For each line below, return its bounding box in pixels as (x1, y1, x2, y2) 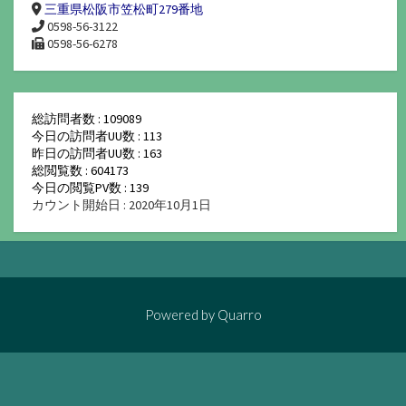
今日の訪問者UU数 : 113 (32, 127, 162, 144)
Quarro (217, 305, 262, 323)
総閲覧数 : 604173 (32, 161, 129, 179)
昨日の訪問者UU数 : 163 (32, 144, 162, 161)
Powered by (144, 305, 217, 323)
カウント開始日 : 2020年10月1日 (32, 196, 211, 213)
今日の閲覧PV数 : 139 (32, 179, 149, 196)
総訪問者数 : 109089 (32, 110, 141, 127)
